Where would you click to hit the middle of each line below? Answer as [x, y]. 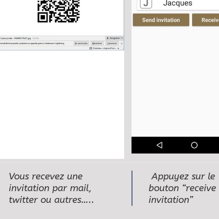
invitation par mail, [51, 188]
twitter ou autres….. [52, 200]
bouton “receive [182, 188]
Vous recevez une [46, 177]
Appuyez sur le [182, 177]
